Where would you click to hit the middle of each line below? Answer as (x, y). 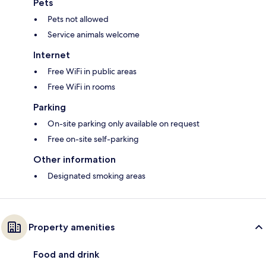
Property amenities (72, 227)
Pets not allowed (78, 19)
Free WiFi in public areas (92, 72)
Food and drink (66, 255)
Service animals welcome (94, 35)
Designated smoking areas (96, 176)
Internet (52, 55)
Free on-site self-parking (93, 139)
